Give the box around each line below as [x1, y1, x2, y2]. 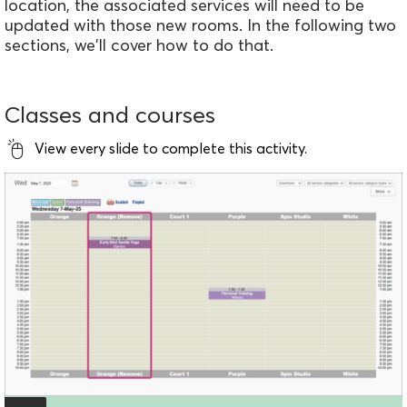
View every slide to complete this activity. [35, 139, 307, 157]
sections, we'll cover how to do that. [5, 34, 273, 55]
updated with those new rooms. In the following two [5, 14, 396, 35]
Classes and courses [5, 100, 215, 128]
